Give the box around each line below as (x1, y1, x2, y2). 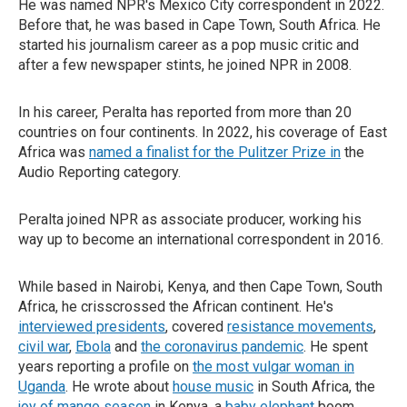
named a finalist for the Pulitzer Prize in (89, 144, 341, 161)
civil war (18, 338, 69, 355)
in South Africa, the (253, 378, 375, 395)
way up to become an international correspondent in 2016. (18, 231, 383, 248)
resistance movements (227, 318, 373, 335)
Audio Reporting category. (18, 164, 181, 181)
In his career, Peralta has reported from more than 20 (18, 104, 352, 121)
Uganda (18, 378, 65, 395)
